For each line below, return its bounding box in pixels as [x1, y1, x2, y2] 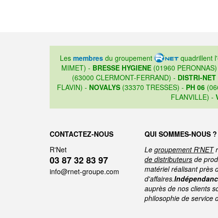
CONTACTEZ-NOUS [50, 129, 113, 139]
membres [73, 53, 103, 63]
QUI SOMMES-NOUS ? [145, 129, 217, 139]
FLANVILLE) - [171, 92, 216, 102]
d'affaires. [145, 174, 174, 184]
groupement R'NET [154, 145, 214, 155]
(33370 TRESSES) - [120, 82, 186, 92]
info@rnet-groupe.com [50, 166, 119, 177]
